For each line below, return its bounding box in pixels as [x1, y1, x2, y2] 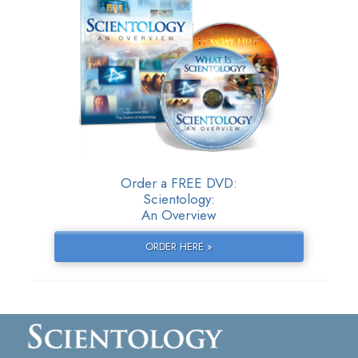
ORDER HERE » [145, 238, 213, 254]
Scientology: [143, 189, 215, 209]
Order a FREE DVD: [121, 173, 237, 193]
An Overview [141, 205, 217, 225]
